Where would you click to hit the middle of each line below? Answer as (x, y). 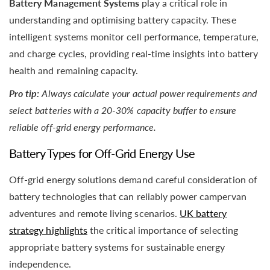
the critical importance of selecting (162, 230)
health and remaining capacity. (74, 70)
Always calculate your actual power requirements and (149, 93)
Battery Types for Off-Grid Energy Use (102, 153)
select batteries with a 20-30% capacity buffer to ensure (123, 110)
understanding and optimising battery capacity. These (123, 19)
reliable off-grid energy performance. (83, 127)
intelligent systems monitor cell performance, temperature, (134, 36)
